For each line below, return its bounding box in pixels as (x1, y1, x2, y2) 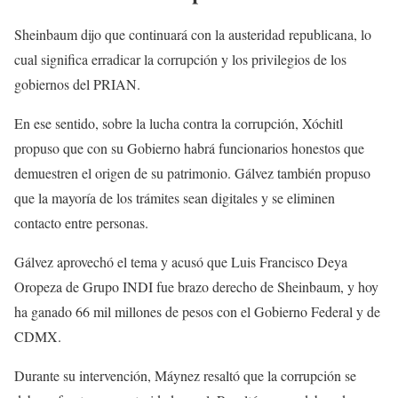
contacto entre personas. (14, 213, 148, 233)
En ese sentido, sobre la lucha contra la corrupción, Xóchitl (14, 114, 343, 133)
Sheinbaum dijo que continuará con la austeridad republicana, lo (14, 25, 371, 44)
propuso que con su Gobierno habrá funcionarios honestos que (14, 139, 364, 158)
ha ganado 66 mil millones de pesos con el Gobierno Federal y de (14, 302, 380, 322)
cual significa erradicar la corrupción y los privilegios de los (14, 50, 346, 69)
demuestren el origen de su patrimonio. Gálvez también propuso (14, 163, 370, 183)
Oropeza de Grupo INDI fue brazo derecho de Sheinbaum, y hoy (14, 277, 378, 297)
